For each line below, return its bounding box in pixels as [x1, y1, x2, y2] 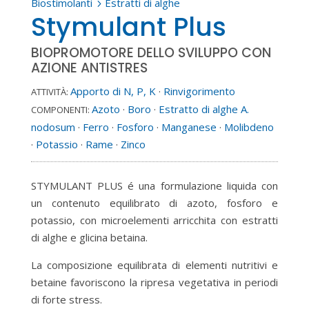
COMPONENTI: [30, 103, 90, 116]
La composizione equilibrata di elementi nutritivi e [30, 258, 279, 272]
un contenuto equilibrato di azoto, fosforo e [30, 196, 279, 210]
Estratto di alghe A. [158, 102, 249, 116]
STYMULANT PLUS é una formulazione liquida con [30, 179, 279, 192]
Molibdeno [223, 120, 274, 134]
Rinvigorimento [163, 84, 235, 98]
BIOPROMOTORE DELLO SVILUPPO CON [30, 43, 271, 62]
